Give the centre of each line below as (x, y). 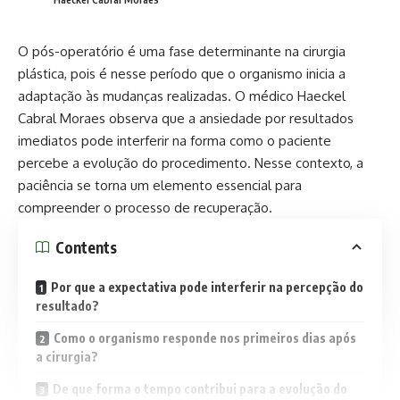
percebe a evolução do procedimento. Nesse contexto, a (191, 163)
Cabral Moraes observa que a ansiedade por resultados (186, 119)
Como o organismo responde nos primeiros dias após (205, 338)
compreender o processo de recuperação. (145, 208)
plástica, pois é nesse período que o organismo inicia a (182, 74)
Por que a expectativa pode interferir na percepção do (207, 287)
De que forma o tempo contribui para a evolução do (200, 389)
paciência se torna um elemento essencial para (160, 186)
